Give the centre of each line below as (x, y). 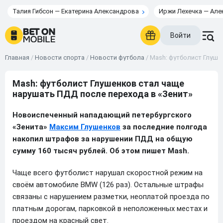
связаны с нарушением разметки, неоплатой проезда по (111, 197)
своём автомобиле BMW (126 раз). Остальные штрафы (108, 185)
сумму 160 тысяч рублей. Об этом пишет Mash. (101, 151)
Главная (17, 57)
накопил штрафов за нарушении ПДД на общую (103, 139)
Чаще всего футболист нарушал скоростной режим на (108, 173)
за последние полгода (164, 127)
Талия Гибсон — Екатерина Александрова (76, 11)
